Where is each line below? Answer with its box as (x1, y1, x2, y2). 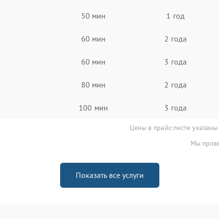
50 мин (81, 10, 106, 21)
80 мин (81, 79, 106, 89)
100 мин (79, 102, 108, 112)
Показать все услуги (75, 170, 144, 180)
